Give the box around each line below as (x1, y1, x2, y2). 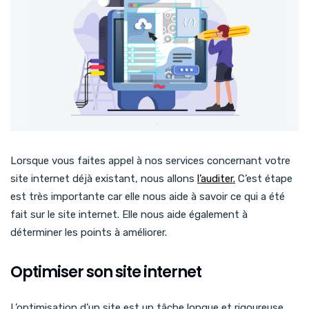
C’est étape (235, 172, 292, 185)
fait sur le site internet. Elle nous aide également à (10, 208, 248, 221)
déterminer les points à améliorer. (10, 226, 167, 239)
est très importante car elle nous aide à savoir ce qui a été (10, 190, 285, 203)
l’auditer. (197, 172, 235, 185)
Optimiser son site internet (10, 261, 201, 283)
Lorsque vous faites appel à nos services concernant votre (10, 154, 290, 167)
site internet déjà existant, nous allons (10, 172, 197, 185)
